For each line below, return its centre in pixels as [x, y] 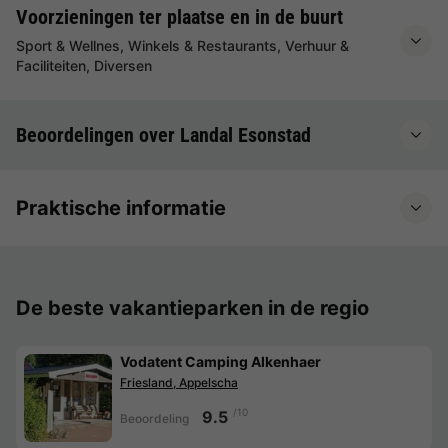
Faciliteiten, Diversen [84, 65]
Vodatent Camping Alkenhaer [220, 361]
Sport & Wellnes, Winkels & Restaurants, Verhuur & [182, 45]
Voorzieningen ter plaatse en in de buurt [179, 16]
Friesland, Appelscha [179, 382]
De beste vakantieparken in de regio [192, 307]
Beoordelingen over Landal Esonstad [163, 134]
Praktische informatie [121, 207]
